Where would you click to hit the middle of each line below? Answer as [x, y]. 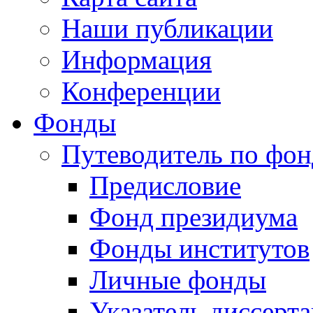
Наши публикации [167, 28]
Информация [137, 60]
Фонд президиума [194, 217]
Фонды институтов [199, 248]
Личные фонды [178, 280]
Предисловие [165, 185]
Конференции [141, 91]
